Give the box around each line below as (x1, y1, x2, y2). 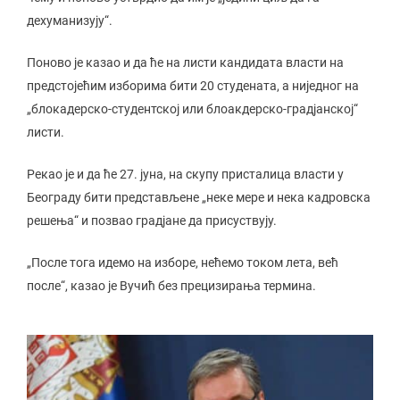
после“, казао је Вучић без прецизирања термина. (27, 279, 316, 293)
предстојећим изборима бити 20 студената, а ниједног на (27, 79, 359, 93)
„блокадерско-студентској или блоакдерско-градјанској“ (27, 102, 358, 116)
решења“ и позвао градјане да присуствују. (27, 213, 277, 228)
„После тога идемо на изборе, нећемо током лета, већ (27, 255, 338, 270)
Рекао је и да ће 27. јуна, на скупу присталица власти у (27, 167, 344, 181)
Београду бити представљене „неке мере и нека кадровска (27, 190, 371, 204)
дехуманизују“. (27, 13, 112, 28)
